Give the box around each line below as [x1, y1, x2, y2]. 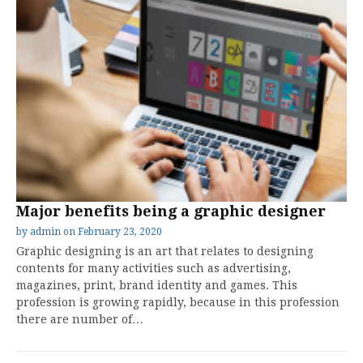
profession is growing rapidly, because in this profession [16, 296, 340, 309]
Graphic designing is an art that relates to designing [16, 245, 314, 258]
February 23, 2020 [78, 226, 162, 237]
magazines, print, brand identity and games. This [16, 279, 297, 292]
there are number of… [16, 313, 143, 326]
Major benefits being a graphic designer [16, 203, 326, 220]
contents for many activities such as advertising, [16, 262, 291, 275]
